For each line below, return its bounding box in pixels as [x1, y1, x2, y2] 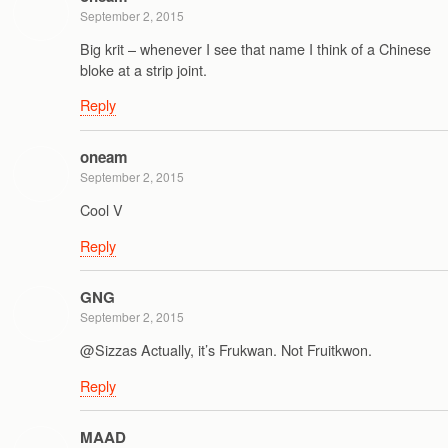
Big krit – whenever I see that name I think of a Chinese [80, 38, 431, 60]
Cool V [80, 199, 123, 221]
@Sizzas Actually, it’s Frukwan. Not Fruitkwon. [80, 339, 372, 361]
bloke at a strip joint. [80, 59, 207, 81]
